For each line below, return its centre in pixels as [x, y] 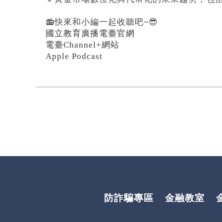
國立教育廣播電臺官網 [90, 34]
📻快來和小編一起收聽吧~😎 [102, 22]
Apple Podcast [74, 56]
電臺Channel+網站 [83, 45]
